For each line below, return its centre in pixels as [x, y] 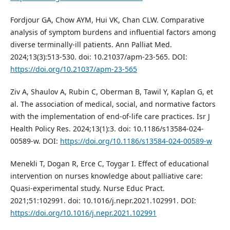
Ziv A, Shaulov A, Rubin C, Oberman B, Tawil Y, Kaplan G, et [111, 91]
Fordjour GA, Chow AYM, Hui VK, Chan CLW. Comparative [107, 20]
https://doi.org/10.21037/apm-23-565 [73, 69]
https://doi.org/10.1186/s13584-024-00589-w [136, 141]
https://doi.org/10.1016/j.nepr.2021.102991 [83, 213]
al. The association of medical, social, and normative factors [113, 104]
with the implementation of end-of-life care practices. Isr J [110, 116]
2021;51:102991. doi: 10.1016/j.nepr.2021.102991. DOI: [103, 200]
